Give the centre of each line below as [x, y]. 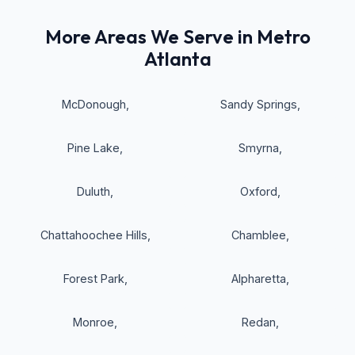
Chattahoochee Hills [94, 235]
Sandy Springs [258, 105]
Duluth [94, 192]
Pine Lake [94, 148]
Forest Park [94, 279]
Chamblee [258, 235]
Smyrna [258, 148]
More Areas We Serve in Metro [177, 37]
